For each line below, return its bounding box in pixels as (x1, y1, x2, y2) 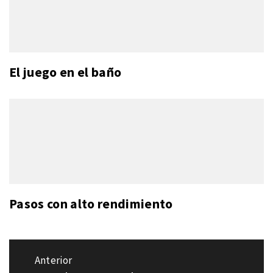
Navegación (9, 243, 96, 261)
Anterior (34, 253, 73, 268)
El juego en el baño (9, 64, 122, 81)
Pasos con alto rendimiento (9, 196, 173, 213)
